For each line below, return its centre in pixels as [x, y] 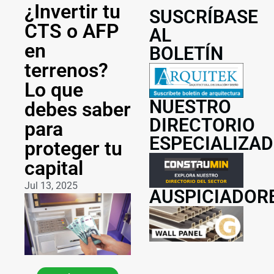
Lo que [54, 90]
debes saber [78, 110]
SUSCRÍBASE [204, 17]
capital [54, 168]
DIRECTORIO [202, 125]
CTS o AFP [72, 31]
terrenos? [66, 71]
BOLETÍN [186, 54]
